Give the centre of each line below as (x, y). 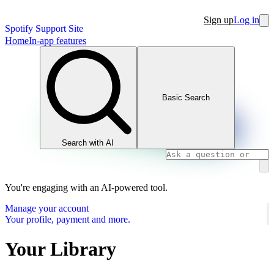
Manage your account (47, 208)
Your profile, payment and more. (68, 219)
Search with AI (88, 143)
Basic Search (186, 98)
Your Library (61, 249)
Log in (246, 20)
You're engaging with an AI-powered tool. (86, 187)
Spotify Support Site (44, 28)
